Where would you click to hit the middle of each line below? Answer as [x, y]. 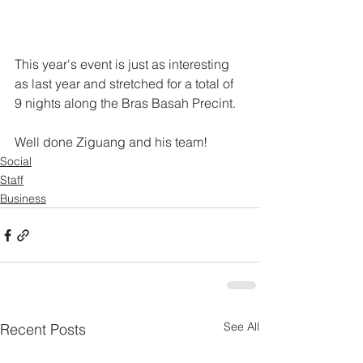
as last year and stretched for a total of [126, 83]
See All [241, 327]
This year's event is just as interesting [124, 64]
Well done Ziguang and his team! [111, 142]
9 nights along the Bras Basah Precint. [125, 103]
